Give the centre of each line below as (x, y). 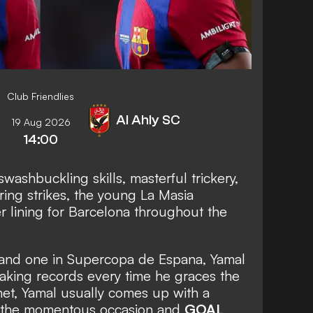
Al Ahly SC (148, 120)
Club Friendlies (41, 96)
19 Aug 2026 (41, 122)
